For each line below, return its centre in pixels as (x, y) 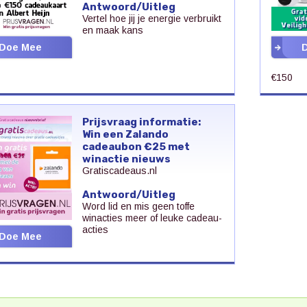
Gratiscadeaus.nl (119, 170)
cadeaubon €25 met (136, 146)
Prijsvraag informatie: (141, 122)
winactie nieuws (126, 159)
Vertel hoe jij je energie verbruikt (151, 18)
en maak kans (112, 30)
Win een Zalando (125, 134)
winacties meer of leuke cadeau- (152, 218)
